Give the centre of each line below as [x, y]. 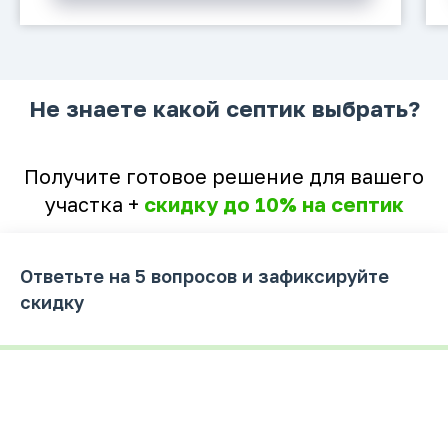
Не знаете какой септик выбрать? [224, 108]
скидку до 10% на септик [273, 203]
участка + [94, 203]
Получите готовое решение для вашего [224, 175]
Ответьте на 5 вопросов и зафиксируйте [204, 275]
